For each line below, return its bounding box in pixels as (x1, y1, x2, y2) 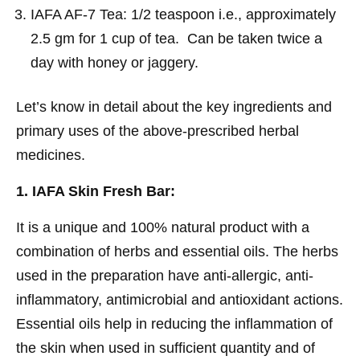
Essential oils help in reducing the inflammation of (16, 315, 333, 332)
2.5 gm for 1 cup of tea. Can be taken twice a (31, 30, 322, 47)
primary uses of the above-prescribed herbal (16, 122, 299, 139)
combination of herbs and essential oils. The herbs (16, 243, 338, 260)
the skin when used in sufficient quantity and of (16, 339, 315, 356)
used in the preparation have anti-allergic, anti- (16, 267, 313, 284)
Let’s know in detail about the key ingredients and (16, 98, 332, 115)
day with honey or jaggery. (31, 54, 202, 71)
